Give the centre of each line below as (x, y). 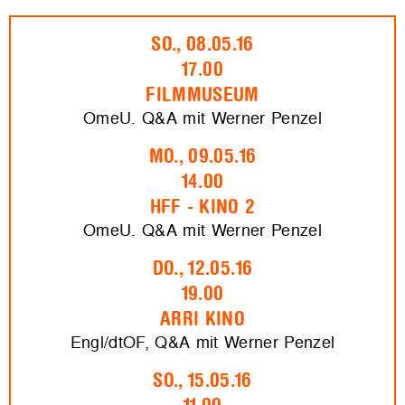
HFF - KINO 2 (202, 207)
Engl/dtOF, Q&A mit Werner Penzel (202, 343)
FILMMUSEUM (202, 95)
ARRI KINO (202, 320)
